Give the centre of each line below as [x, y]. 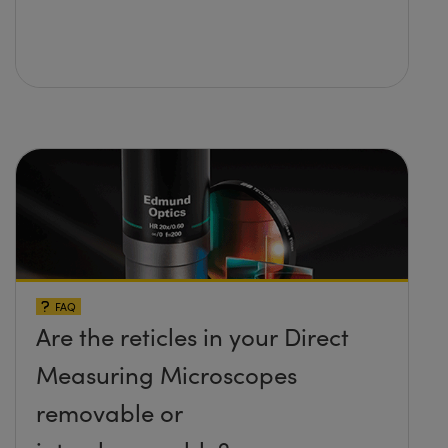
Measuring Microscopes [166, 374]
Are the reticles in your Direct [192, 336]
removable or [109, 412]
